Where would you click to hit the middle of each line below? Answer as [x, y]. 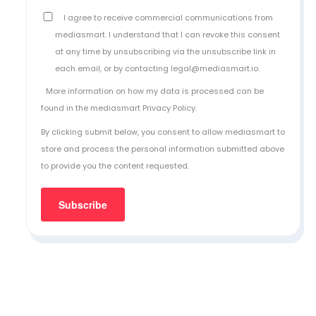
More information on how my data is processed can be [155, 91]
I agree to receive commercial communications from [168, 17]
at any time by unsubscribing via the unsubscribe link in [166, 51]
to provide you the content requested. [115, 165]
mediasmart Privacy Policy [143, 108]
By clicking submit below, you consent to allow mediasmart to [163, 132]
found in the [66, 108]
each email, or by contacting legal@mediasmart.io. [159, 68]
